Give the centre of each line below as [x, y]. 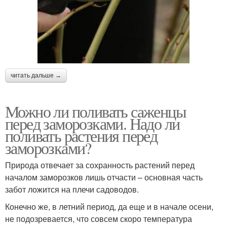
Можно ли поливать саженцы [96, 111]
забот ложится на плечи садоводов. [72, 190]
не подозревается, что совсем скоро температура [99, 219]
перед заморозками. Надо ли [92, 124]
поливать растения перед [81, 136]
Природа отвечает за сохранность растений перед [100, 165]
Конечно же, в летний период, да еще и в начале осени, [109, 207]
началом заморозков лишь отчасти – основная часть [104, 177]
